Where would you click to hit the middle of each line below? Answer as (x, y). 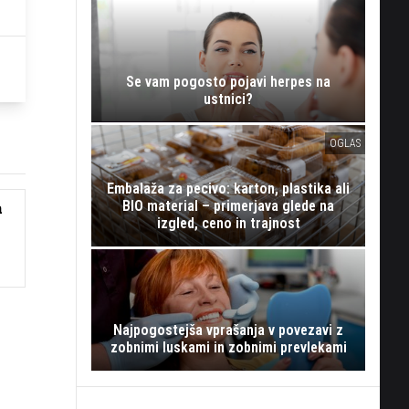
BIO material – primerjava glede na (228, 205)
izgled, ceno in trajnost (228, 223)
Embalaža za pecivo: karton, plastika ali (228, 188)
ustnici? (228, 99)
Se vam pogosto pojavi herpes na (228, 81)
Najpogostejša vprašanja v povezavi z (228, 330)
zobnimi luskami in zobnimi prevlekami (228, 348)
